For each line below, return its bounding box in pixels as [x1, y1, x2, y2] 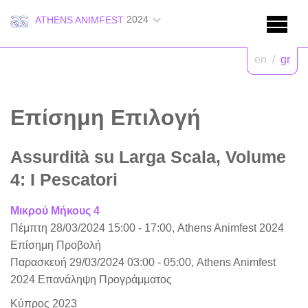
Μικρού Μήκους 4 [10, 204, 100, 217]
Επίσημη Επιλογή [10, 105, 201, 130]
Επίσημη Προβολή [10, 239, 101, 251]
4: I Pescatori [10, 170, 118, 189]
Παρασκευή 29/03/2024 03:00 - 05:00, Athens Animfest [10, 256, 276, 268]
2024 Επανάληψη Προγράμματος [10, 273, 172, 285]
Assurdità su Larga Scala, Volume [10, 147, 286, 166]
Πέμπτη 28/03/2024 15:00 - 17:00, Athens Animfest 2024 [10, 221, 284, 234]
